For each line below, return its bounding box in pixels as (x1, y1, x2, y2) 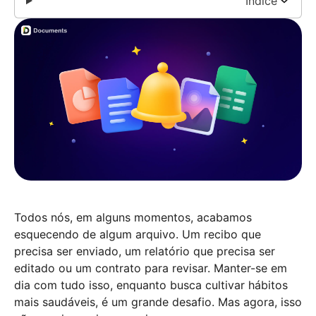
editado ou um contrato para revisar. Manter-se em (14, 260, 287, 275)
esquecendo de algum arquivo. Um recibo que (14, 226, 261, 241)
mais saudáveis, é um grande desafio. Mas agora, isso (14, 294, 302, 309)
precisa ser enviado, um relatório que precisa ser (14, 243, 275, 258)
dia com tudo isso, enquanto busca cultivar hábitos (14, 277, 288, 292)
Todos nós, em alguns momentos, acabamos (14, 209, 252, 224)
